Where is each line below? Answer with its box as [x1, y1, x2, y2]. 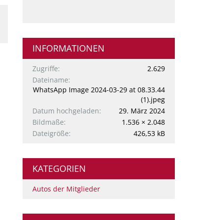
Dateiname [32, 75, 68, 84]
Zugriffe [32, 64, 58, 73]
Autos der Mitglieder [32, 184, 100, 193]
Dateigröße [32, 129, 69, 138]
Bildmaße [32, 117, 64, 127]
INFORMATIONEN [32, 42, 105, 54]
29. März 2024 [119, 106, 165, 115]
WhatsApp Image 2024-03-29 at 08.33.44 [33, 85, 165, 94]
